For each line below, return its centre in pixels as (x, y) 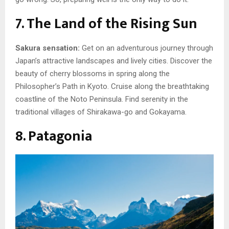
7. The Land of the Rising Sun (106, 24)
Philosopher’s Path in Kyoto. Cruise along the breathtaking (112, 87)
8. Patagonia (54, 136)
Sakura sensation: (48, 48)
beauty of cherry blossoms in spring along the (93, 74)
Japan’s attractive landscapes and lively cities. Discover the (114, 61)
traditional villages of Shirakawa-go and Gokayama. (101, 112)
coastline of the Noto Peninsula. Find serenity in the (102, 99)
